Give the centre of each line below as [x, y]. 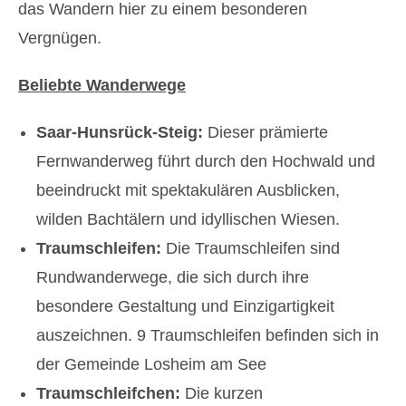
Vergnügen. [60, 38]
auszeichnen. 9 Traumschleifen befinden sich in [208, 335]
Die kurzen [222, 393]
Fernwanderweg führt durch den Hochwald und [206, 161]
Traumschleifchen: [108, 393]
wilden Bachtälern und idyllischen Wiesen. [188, 219]
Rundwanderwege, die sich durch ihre [173, 277]
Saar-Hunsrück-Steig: [120, 132]
